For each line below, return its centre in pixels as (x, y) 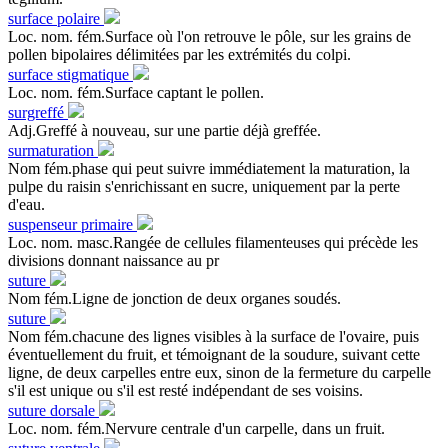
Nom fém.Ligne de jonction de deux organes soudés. (174, 298)
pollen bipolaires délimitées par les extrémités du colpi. (179, 54)
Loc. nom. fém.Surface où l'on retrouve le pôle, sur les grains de (209, 36)
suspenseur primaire (72, 224)
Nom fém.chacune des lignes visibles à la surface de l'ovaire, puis (213, 336)
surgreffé (38, 112)
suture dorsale (53, 410)
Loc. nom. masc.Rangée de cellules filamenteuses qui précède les (213, 242)
